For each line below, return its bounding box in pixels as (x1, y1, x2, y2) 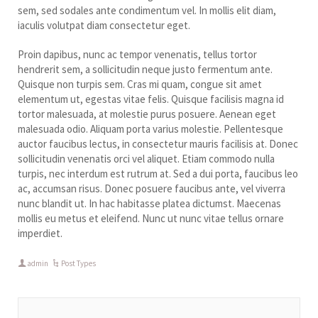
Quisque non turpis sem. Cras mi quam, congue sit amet (18, 77, 262, 91)
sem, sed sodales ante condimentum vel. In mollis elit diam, (18, 3, 276, 17)
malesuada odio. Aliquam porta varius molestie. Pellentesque (18, 121, 283, 136)
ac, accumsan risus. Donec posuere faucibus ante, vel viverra (18, 181, 285, 195)
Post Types (61, 258, 97, 268)
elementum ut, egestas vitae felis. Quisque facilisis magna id (18, 92, 284, 106)
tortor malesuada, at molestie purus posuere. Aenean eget (18, 106, 276, 121)
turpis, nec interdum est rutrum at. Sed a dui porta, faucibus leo (18, 166, 298, 180)
